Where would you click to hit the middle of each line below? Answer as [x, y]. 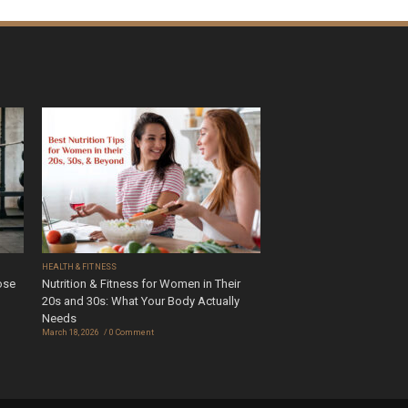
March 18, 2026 [71, 333]
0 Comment [132, 333]
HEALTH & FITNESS [79, 267]
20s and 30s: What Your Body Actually [141, 301]
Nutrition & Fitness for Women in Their [141, 284]
